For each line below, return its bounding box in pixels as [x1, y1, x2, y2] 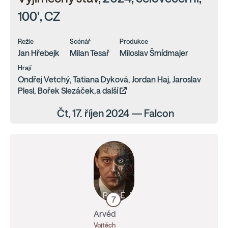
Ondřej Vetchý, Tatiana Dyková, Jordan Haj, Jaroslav [18, 75, 201, 84]
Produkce [120, 38, 148, 45]
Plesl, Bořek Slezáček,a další [18, 86, 120, 95]
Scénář [70, 38, 91, 45]
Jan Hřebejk [18, 48, 60, 58]
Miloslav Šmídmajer [120, 48, 188, 58]
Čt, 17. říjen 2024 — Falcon [56, 107, 174, 119]
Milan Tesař [70, 48, 109, 58]
